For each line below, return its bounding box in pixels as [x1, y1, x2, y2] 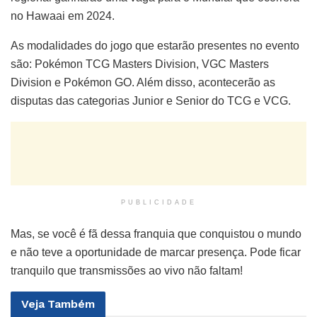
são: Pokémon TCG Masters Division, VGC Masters [11, 58, 269, 71]
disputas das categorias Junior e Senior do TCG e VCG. [11, 95, 291, 108]
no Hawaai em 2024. [11, 10, 115, 23]
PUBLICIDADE [120, 199, 197, 207]
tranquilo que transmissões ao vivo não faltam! [11, 265, 243, 277]
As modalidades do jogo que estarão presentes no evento [11, 40, 299, 52]
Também [47, 297, 95, 311]
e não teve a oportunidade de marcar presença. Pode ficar [11, 246, 301, 259]
